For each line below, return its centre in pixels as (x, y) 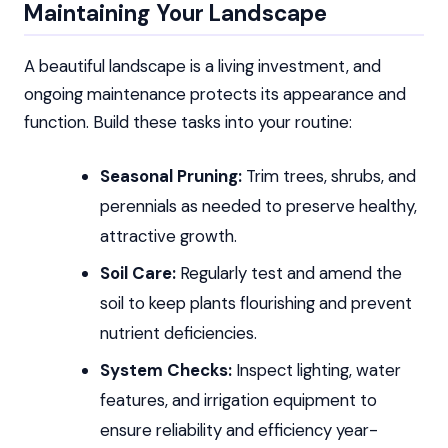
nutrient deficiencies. (178, 332)
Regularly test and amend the (288, 272)
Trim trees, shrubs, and (328, 176)
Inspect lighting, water (316, 369)
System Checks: (165, 369)
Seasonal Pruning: (170, 176)
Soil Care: (137, 272)
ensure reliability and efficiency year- (238, 429)
